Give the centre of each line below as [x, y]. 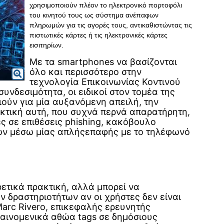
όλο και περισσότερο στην [85, 72]
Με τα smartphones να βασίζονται [103, 62]
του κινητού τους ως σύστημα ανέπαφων [94, 15]
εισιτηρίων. [46, 45]
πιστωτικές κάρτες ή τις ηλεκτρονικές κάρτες [98, 35]
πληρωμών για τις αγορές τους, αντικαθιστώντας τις [111, 25]
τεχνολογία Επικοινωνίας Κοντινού [105, 82]
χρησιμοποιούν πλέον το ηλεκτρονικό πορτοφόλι [106, 5]
